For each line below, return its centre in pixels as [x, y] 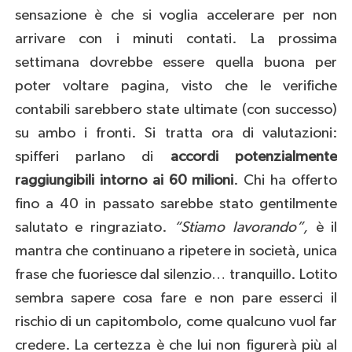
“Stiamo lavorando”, [241, 228]
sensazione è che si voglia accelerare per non [176, 16]
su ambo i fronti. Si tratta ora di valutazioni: [176, 134]
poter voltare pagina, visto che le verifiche [176, 86]
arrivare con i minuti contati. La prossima [176, 39]
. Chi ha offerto [286, 181]
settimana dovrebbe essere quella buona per [176, 63]
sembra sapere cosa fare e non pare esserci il [176, 299]
